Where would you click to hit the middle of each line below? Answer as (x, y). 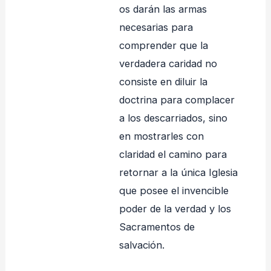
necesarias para (156, 28)
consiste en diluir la (163, 82)
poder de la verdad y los (175, 209)
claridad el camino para (173, 155)
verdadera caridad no (168, 64)
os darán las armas (163, 9)
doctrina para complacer (177, 100)
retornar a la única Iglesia (178, 173)
